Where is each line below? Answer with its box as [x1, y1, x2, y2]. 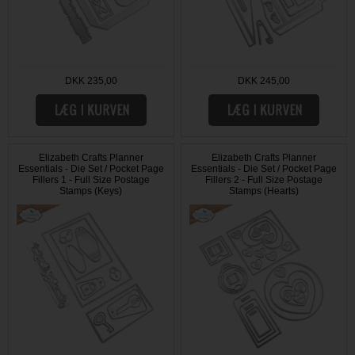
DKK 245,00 [238, 75, 291, 87]
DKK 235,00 [64, 75, 117, 87]
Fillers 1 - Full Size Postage [32, 174, 150, 186]
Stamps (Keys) [59, 185, 123, 197]
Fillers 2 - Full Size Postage [205, 174, 323, 186]
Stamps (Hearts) [229, 185, 300, 197]
